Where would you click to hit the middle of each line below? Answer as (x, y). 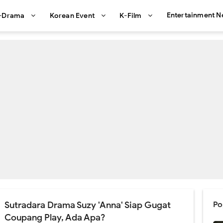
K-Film (131, 16)
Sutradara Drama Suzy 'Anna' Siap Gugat (88, 205)
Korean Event (73, 16)
